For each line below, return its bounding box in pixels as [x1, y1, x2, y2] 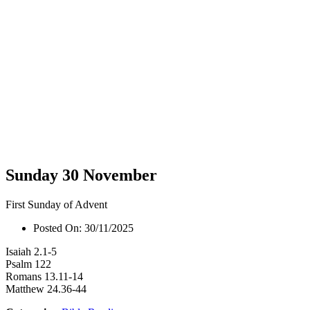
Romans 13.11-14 [6, 270, 83, 282]
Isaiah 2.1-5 [6, 245, 57, 257]
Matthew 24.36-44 [6, 282, 86, 295]
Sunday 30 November [6, 165, 157, 184]
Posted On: [33, 221, 84, 234]
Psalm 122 [6, 257, 51, 270]
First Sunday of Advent [6, 198, 107, 210]
